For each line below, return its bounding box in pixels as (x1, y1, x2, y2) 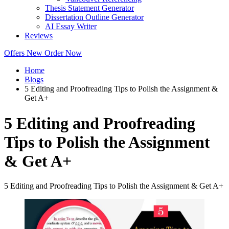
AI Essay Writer (45, 22, 97, 31)
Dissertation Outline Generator (45, 13, 144, 22)
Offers (4, 49, 27, 58)
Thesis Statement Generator (45, 4, 134, 13)
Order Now (44, 49, 82, 58)
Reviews (25, 31, 53, 40)
